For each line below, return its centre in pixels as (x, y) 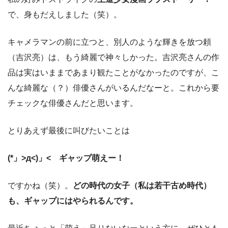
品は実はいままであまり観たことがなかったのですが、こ (113, 73)
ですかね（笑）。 (40, 186)
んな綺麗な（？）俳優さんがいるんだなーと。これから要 (113, 88)
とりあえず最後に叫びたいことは (69, 131)
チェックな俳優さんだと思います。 (73, 103)
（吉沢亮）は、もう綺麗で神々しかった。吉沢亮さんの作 (113, 58)
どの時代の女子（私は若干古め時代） (142, 186)
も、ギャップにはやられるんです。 (73, 201)
